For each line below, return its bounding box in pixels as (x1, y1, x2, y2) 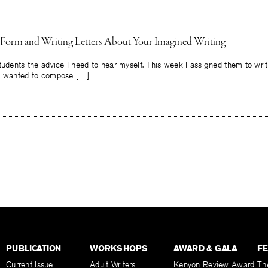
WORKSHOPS (90, 243, 148, 254)
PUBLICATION (6, 243, 62, 254)
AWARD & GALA (173, 243, 237, 254)
